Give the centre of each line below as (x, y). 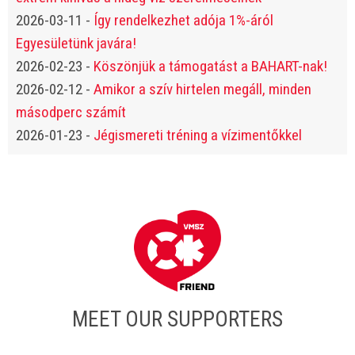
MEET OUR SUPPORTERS (177, 319)
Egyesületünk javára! (76, 43)
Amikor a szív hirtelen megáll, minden (202, 89)
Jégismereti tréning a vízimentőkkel (198, 135)
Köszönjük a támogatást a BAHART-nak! (210, 66)
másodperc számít (71, 112)
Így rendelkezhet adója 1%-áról (183, 20)
